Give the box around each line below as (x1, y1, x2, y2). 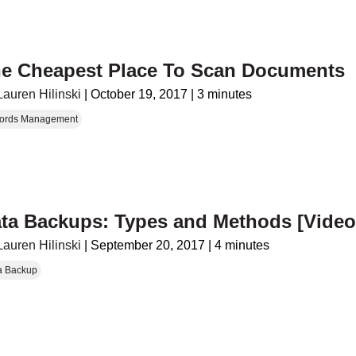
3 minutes (197, 87, 253, 101)
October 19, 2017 (91, 87, 188, 101)
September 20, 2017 (91, 238, 206, 253)
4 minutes (215, 238, 270, 253)
